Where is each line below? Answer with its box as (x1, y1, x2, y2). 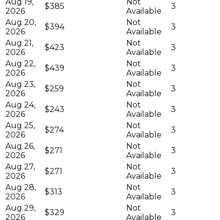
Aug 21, (5, 38, 33, 48)
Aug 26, (5, 141, 35, 151)
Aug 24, (5, 100, 35, 110)
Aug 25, (5, 120, 35, 130)
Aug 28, (5, 182, 36, 192)
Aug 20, (5, 17, 36, 27)
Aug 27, (5, 162, 35, 171)
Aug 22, (5, 58, 35, 68)
